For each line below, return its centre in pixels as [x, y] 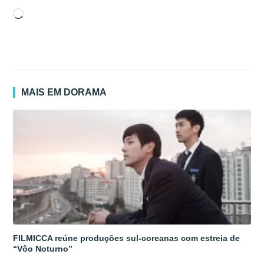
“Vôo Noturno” [43, 248]
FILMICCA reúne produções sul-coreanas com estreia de [127, 238]
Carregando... [53, 15]
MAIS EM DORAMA [64, 92]
